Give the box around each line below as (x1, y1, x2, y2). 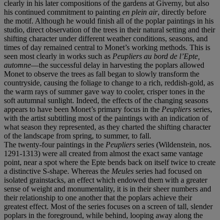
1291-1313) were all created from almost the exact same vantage (4, 149, 203, 158)
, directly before (158, 7, 206, 16)
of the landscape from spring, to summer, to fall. (4, 131, 151, 140)
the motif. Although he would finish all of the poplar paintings (4, 16, 195, 25)
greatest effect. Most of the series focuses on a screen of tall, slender (4, 202, 213, 211)
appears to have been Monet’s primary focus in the (4, 105, 162, 113)
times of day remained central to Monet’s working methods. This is (4, 43, 210, 52)
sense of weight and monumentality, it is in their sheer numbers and (4, 184, 211, 193)
